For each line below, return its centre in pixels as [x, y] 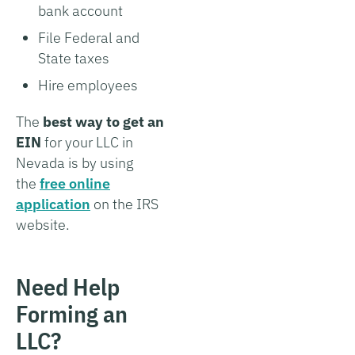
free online [75, 183]
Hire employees [88, 85]
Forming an [72, 313]
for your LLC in [87, 142]
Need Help [68, 286]
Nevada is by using [75, 162]
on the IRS [124, 204]
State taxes [74, 58]
